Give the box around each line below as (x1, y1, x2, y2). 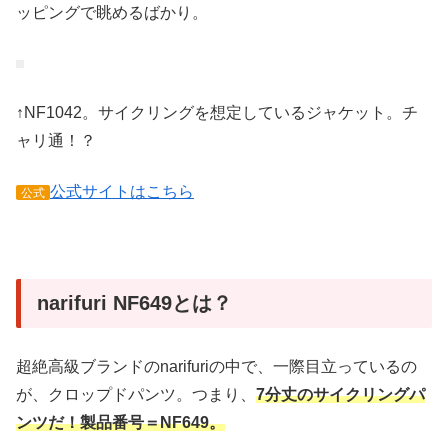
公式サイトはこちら (50, 182, 194, 200)
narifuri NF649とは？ (37, 291, 232, 314)
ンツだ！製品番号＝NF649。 (16, 413, 225, 431)
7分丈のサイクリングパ (256, 385, 425, 403)
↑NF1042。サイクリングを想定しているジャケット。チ (16, 104, 418, 122)
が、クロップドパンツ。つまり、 (16, 385, 256, 403)
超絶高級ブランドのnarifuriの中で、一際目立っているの (16, 357, 417, 375)
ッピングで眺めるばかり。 (16, 3, 208, 21)
